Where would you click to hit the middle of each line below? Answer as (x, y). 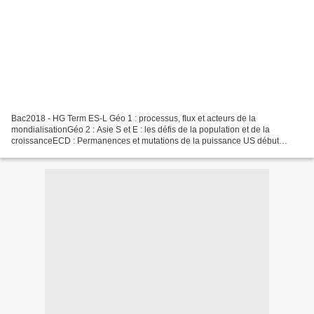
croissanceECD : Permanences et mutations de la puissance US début (145, 141)
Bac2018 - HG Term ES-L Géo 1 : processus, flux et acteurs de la (134, 118)
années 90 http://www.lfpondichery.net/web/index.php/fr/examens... (137, 152)
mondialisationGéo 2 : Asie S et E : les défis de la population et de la (141, 129)
